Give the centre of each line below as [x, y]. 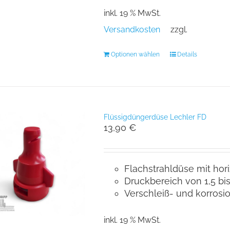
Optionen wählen [135, 54]
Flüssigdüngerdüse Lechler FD [155, 117]
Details [187, 54]
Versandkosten [132, 29]
